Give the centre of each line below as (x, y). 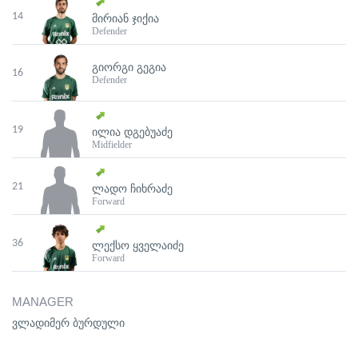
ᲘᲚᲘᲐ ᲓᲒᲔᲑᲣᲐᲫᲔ (132, 132)
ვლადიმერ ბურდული (68, 324)
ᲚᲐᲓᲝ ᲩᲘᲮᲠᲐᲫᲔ (132, 189)
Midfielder (112, 145)
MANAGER (43, 302)
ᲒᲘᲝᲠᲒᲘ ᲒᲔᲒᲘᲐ (129, 67)
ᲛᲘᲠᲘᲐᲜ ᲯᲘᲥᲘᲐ (125, 19)
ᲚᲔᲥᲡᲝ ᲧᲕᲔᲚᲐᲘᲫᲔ (138, 246)
